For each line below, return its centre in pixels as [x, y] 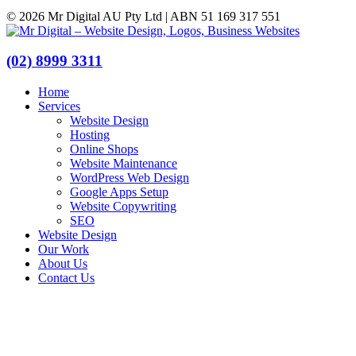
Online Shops [104, 149]
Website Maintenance [124, 163]
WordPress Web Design [130, 177]
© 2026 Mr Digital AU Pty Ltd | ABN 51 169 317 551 [143, 16]
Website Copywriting [123, 206]
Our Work [64, 249]
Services [59, 106]
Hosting [90, 134]
